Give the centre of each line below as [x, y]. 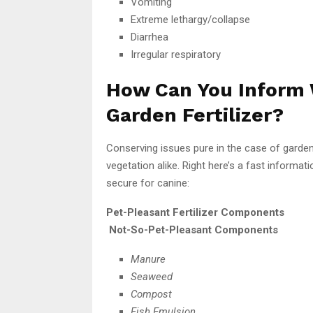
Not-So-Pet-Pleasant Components [194, 230]
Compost [151, 294]
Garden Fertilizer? [195, 115]
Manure [148, 259]
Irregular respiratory [176, 54]
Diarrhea [150, 37]
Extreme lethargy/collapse [190, 19]
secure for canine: [148, 183]
